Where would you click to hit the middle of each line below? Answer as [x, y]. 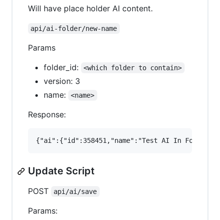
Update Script [61, 171]
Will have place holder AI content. [90, 8]
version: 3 [62, 81]
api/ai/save [75, 192]
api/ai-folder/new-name [74, 28]
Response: [47, 114]
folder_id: [62, 67]
